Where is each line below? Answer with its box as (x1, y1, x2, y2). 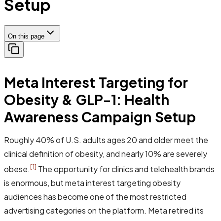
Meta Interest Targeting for (4, 73, 188, 91)
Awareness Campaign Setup (4, 108, 196, 125)
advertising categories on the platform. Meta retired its (4, 205, 204, 216)
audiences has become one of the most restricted (4, 191, 186, 202)
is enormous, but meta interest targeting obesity (4, 178, 181, 188)
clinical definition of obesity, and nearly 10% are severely (4, 148, 207, 159)
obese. (4, 164, 30, 175)
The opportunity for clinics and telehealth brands (37, 164, 215, 175)
